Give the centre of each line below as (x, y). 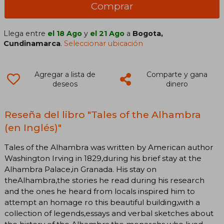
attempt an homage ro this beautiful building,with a (102, 202)
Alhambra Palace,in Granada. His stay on (80, 169)
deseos (65, 84)
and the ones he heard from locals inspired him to (100, 191)
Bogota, (148, 33)
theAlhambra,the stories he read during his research (104, 180)
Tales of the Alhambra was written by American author (109, 147)
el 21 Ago (107, 33)
